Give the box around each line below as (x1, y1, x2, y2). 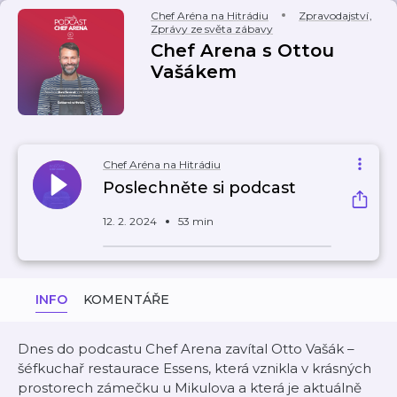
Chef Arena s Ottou (151, 40, 334, 61)
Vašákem (151, 61, 237, 82)
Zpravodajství (299, 9, 369, 22)
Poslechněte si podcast (103, 178, 296, 198)
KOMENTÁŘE (83, 292, 169, 307)
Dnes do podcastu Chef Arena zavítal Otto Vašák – (18, 340, 354, 357)
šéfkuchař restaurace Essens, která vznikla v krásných (18, 360, 371, 377)
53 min (178, 214, 214, 228)
